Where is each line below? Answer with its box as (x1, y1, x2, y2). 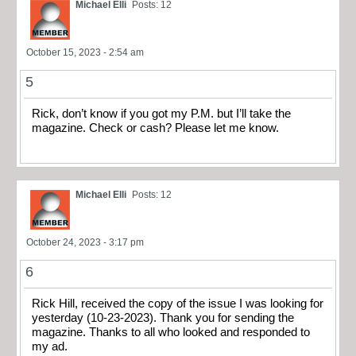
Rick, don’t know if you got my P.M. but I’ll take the (32, 106, 291, 120)
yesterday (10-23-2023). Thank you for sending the (32, 311, 294, 325)
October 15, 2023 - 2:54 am (26, 46, 144, 58)
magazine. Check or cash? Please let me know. (32, 121, 279, 134)
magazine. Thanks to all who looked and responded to (32, 326, 310, 339)
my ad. (32, 340, 68, 354)
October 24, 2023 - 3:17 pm (26, 237, 144, 249)
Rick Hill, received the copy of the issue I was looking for (32, 297, 323, 311)
